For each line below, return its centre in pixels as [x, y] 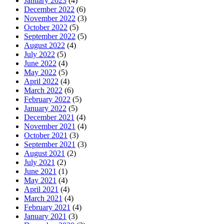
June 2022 [40, 63]
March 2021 [43, 198]
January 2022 [45, 108]
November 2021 [50, 126]
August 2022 [44, 45]
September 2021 [50, 144]
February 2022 [47, 99]
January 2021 [45, 216]
